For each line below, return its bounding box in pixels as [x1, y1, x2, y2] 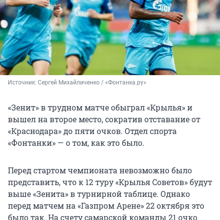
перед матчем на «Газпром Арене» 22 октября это [8, 200, 204, 211]
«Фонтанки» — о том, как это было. [8, 137, 144, 148]
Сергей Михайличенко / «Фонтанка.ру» [38, 79, 146, 86]
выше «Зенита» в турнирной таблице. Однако [8, 189, 190, 199]
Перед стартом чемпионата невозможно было [8, 165, 192, 176]
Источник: [8, 79, 38, 86]
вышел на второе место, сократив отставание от [8, 114, 200, 125]
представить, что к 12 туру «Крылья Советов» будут [8, 177, 212, 188]
